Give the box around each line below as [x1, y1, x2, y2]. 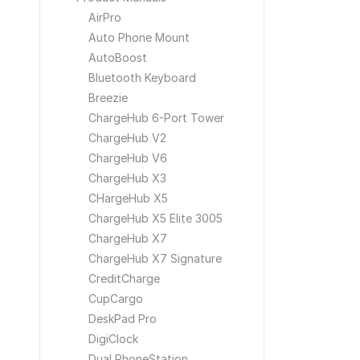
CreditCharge [88, 272, 160, 285]
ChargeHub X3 [88, 171, 166, 185]
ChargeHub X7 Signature [88, 252, 222, 265]
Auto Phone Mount [88, 31, 190, 44]
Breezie [88, 91, 128, 104]
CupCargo [88, 292, 143, 305]
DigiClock [88, 332, 138, 346]
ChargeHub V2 [88, 131, 166, 145]
